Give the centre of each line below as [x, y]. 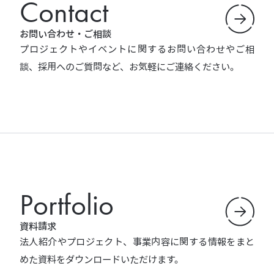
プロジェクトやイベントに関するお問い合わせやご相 [137, 49]
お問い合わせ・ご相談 [65, 34]
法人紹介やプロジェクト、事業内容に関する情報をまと [137, 242]
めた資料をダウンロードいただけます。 [102, 260]
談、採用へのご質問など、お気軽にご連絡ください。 [129, 67]
